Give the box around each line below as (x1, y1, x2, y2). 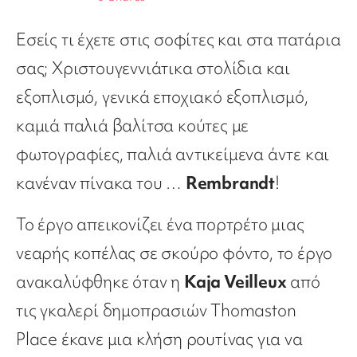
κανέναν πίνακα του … (16, 171, 186, 194)
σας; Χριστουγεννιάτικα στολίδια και (16, 56, 290, 80)
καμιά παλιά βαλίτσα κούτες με (16, 113, 249, 137)
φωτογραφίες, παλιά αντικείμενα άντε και (16, 142, 330, 166)
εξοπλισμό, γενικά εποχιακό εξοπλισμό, (16, 84, 308, 108)
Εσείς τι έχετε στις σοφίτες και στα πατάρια (16, 27, 341, 51)
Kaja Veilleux (184, 269, 287, 293)
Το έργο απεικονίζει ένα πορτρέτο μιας (16, 212, 304, 236)
